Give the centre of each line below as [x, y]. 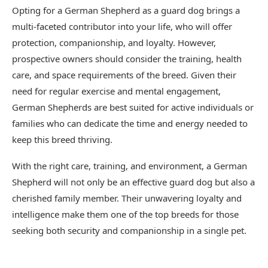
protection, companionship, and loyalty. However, [114, 42]
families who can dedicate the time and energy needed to [130, 123]
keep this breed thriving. [62, 139]
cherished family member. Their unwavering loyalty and [127, 198]
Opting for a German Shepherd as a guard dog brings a [126, 10]
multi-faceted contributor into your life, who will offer [122, 26]
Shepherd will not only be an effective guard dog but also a [133, 182]
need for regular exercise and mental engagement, [116, 91]
